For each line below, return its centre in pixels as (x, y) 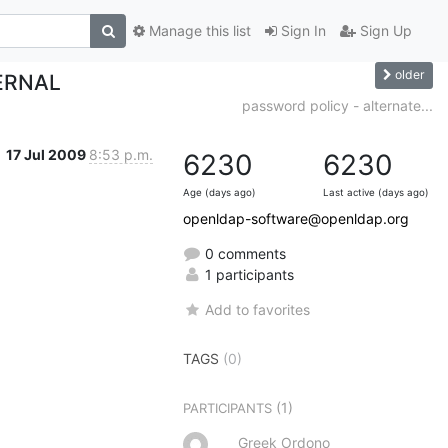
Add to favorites (258, 309)
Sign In (301, 31)
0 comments (243, 253)
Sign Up (384, 31)
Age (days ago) (219, 192)
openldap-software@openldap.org (296, 218)
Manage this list (198, 31)
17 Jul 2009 (47, 154)
